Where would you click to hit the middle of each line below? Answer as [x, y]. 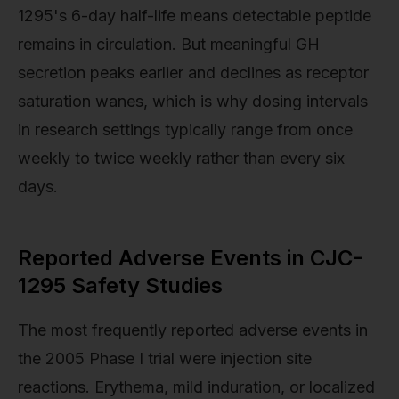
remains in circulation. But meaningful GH [169, 44]
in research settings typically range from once [185, 129]
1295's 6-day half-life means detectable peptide [195, 15]
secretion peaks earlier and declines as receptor [193, 72]
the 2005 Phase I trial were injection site [165, 359]
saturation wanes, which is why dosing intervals [193, 101]
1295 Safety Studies [120, 285]
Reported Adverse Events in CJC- [191, 257]
